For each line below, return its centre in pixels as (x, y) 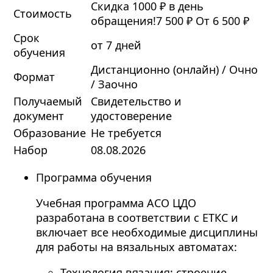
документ (38, 116)
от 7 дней (116, 45)
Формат (34, 77)
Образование (49, 133)
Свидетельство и (136, 101)
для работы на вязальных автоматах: (136, 247)
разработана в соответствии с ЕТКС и (137, 218)
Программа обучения (94, 178)
